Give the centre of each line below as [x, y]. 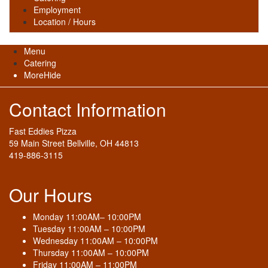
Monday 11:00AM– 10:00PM [87, 216]
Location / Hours [65, 22]
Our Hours [51, 194]
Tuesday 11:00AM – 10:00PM [89, 228]
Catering [40, 63]
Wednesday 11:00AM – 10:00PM [95, 240]
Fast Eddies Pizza [43, 131]
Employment [57, 10]
